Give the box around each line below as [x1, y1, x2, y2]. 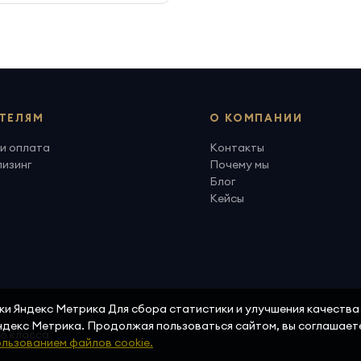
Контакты [210, 140, 265, 155]
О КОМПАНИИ [210, 111, 303, 124]
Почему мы [210, 157, 270, 172]
